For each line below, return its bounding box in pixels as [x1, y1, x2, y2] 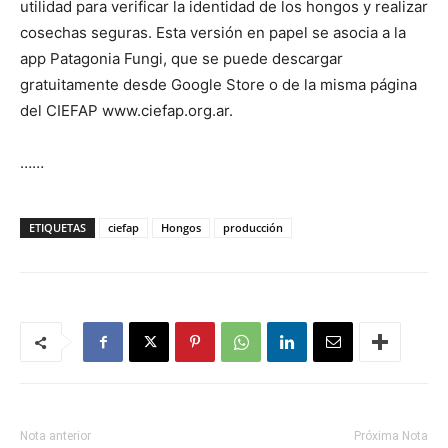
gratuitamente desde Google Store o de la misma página [20, 75, 417, 94]
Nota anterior [20, 429, 91, 443]
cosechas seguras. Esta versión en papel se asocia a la [20, 23, 406, 42]
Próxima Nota [354, 429, 428, 443]
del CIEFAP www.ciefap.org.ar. [20, 101, 233, 120]
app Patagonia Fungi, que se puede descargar [20, 49, 343, 68]
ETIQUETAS [29, 220, 86, 235]
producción [223, 220, 283, 235]
